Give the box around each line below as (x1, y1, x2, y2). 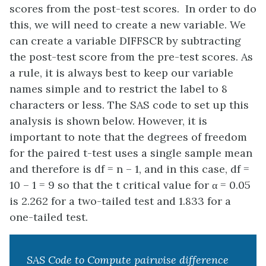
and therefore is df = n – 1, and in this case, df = (9, 162, 249, 176)
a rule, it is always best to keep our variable (9, 66, 233, 80)
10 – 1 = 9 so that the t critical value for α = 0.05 (9, 178, 251, 192)
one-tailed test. (9, 210, 88, 224)
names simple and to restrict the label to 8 (9, 82, 227, 96)
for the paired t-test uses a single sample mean (9, 146, 252, 160)
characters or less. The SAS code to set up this (9, 98, 249, 112)
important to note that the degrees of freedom (9, 130, 247, 144)
